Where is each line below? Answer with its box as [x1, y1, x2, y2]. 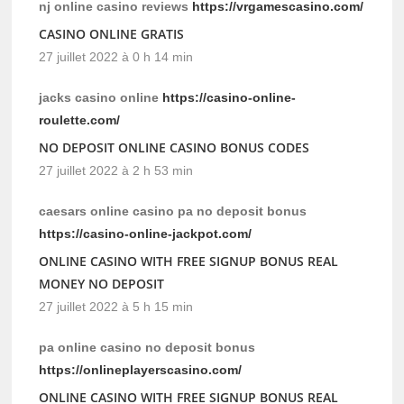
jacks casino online [39, 90, 163, 106]
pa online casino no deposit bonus [39, 340, 256, 355]
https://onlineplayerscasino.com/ [39, 363, 243, 378]
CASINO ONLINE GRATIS [39, 25, 185, 43]
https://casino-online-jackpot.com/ [39, 226, 252, 242]
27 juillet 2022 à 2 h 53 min [39, 163, 194, 179]
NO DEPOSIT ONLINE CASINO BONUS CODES [39, 139, 310, 157]
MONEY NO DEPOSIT [39, 275, 165, 293]
